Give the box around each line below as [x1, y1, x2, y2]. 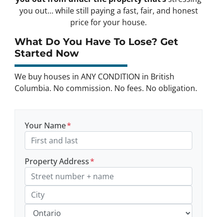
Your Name [25, 120, 66, 131]
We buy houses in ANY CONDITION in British [15, 71, 174, 82]
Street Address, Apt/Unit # [24, 185, 99, 194]
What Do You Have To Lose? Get [15, 36, 178, 48]
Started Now [15, 47, 79, 60]
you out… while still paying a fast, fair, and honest [19, 5, 198, 16]
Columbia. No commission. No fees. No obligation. [15, 83, 197, 94]
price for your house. [70, 17, 147, 28]
